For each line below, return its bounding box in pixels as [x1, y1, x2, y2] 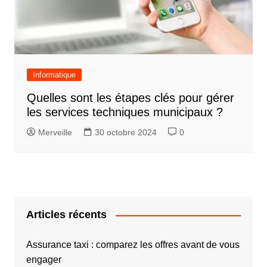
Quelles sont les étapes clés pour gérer [26, 91, 234, 105]
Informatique [32, 70, 76, 80]
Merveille [38, 128, 72, 138]
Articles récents [26, 209, 107, 221]
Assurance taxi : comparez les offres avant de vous [26, 240, 240, 250]
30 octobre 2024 [94, 128, 157, 138]
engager [26, 254, 61, 265]
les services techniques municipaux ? [26, 105, 223, 119]
